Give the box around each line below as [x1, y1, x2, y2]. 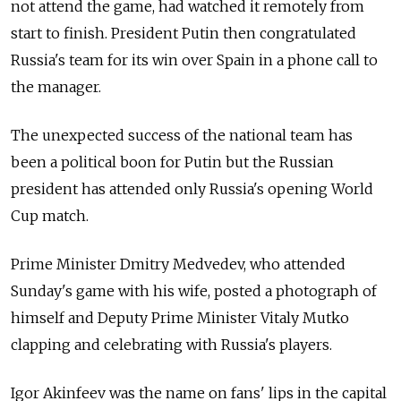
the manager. [11, 78, 105, 97]
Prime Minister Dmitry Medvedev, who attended [11, 255, 346, 274]
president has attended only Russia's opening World [11, 180, 373, 199]
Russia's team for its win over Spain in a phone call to [11, 51, 378, 70]
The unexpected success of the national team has [11, 126, 353, 145]
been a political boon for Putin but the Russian [11, 153, 334, 172]
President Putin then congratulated [111, 24, 356, 43]
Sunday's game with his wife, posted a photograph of [11, 282, 377, 301]
